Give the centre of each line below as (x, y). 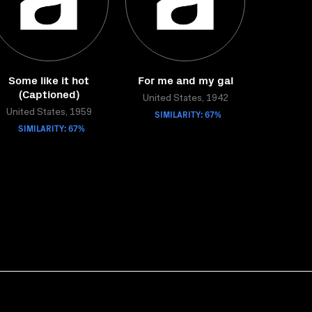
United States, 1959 (49, 113)
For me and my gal (185, 79)
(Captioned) (49, 93)
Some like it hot (49, 79)
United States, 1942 (185, 99)
